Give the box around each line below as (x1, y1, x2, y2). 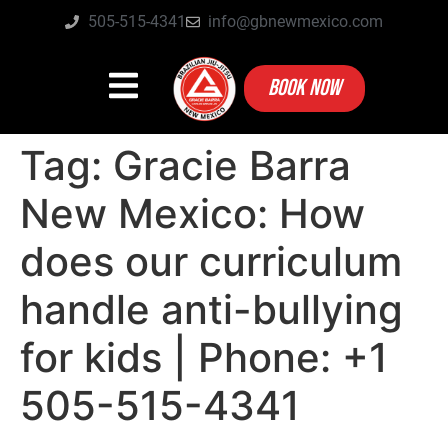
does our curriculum (20, 236, 402, 286)
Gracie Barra (113, 140, 351, 190)
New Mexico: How (20, 188, 365, 238)
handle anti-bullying (20, 284, 403, 334)
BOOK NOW (267, 74, 341, 103)
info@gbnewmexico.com (208, 12, 383, 31)
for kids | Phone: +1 (20, 332, 388, 382)
